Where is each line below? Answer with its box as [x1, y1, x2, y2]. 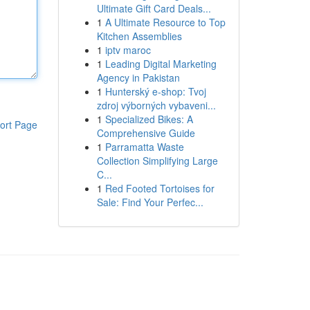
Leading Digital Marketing [104, 57, 217, 71]
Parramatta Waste [104, 140, 184, 154]
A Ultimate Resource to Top [104, 15, 226, 29]
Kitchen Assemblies [96, 29, 182, 43]
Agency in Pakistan [96, 71, 180, 84]
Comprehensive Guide [96, 126, 195, 140]
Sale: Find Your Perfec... [96, 195, 203, 209]
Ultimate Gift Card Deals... [96, 1, 211, 15]
